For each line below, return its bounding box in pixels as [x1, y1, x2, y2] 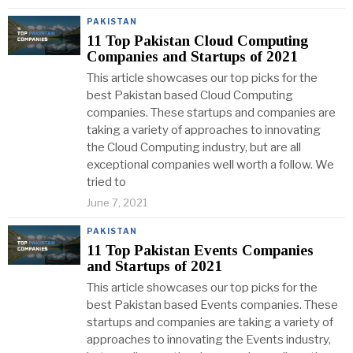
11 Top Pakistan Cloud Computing [87, 32, 309, 49]
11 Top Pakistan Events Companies [87, 242, 314, 258]
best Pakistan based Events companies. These [87, 298, 338, 312]
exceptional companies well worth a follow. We [87, 158, 334, 172]
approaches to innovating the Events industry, [87, 333, 331, 347]
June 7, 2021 [87, 196, 147, 209]
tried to [87, 175, 126, 189]
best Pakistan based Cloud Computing [87, 88, 293, 102]
